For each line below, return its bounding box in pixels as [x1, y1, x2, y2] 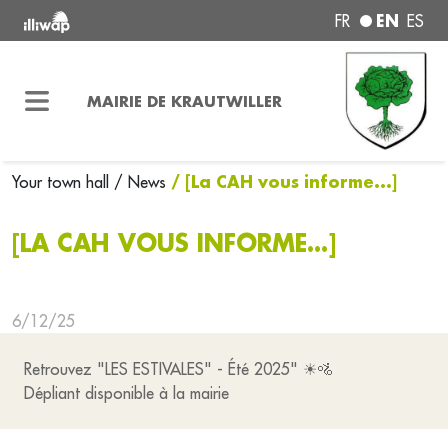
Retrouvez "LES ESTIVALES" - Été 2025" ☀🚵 [24, 359, 333, 379]
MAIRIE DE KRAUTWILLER [86, 90, 282, 111]
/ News [114, 172, 166, 192]
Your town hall [12, 172, 114, 192]
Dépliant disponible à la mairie [24, 383, 234, 403]
